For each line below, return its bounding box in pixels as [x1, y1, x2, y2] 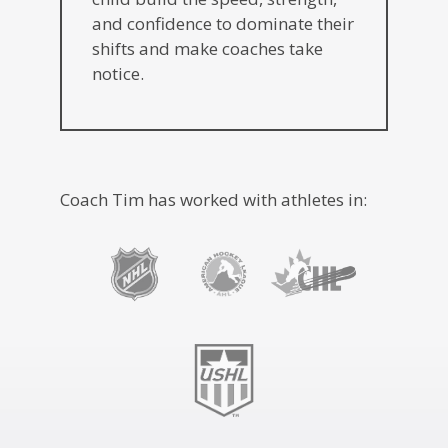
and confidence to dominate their [92, 12, 354, 36]
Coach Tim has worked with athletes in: [60, 187, 367, 211]
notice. [92, 62, 144, 86]
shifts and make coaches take [92, 37, 323, 61]
